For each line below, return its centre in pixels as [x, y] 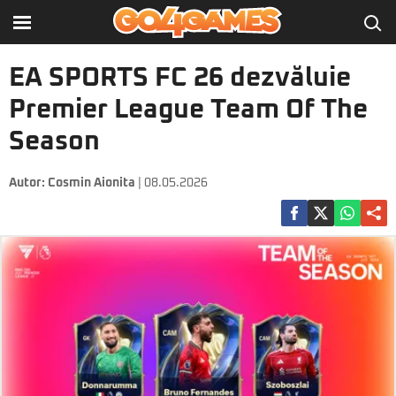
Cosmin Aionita [91, 183]
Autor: [28, 183]
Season [54, 141]
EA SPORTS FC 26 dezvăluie [180, 78]
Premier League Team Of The [188, 110]
